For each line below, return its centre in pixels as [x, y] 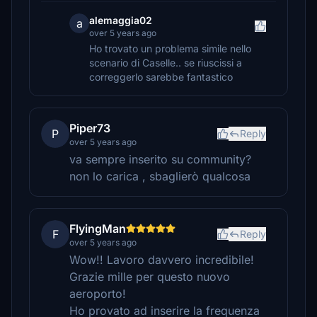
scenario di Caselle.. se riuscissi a [166, 63]
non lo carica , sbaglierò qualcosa [160, 176]
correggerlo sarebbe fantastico [161, 77]
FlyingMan [98, 229]
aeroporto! [98, 294]
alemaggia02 [121, 20]
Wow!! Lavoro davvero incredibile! [162, 260]
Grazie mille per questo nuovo [150, 277]
